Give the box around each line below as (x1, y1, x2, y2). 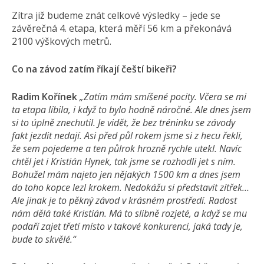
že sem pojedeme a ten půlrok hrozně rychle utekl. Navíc (12, 142, 242, 155)
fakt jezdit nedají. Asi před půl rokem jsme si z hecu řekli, (12, 129, 243, 142)
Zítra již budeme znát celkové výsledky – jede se (12, 9, 220, 22)
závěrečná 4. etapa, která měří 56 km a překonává (12, 22, 232, 35)
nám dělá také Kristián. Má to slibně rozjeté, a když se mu (12, 207, 247, 220)
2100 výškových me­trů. (12, 35, 111, 48)
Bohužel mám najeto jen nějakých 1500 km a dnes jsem (12, 168, 240, 181)
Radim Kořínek (12, 90, 77, 103)
